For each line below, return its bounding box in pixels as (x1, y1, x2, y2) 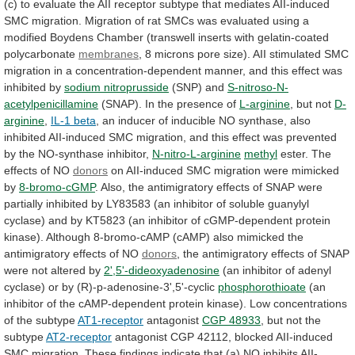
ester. (281, 147, 308, 160)
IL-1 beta (51, 113, 96, 127)
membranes (78, 47, 139, 60)
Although (46, 230, 90, 243)
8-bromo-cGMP (19, 180, 95, 193)
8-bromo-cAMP (94, 230, 170, 243)
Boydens (50, 30, 94, 44)
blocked (235, 330, 273, 343)
